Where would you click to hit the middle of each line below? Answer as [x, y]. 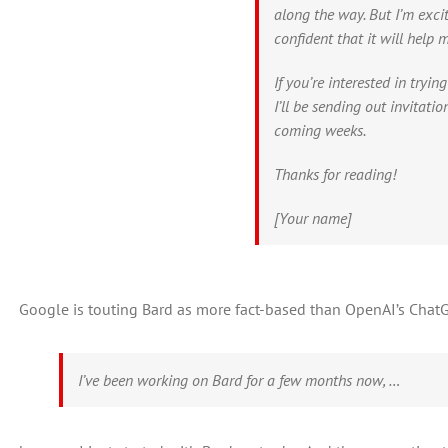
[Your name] [313, 218]
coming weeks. [320, 130]
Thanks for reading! [335, 174]
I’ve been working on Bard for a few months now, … [239, 380]
